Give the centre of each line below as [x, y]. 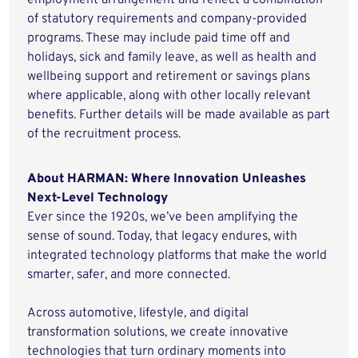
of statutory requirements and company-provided [167, 19]
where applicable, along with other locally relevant [169, 96]
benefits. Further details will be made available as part [179, 115]
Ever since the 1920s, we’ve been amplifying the [163, 217]
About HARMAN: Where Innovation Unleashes [167, 179]
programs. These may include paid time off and [159, 38]
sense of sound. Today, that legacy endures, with [163, 237]
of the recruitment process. [104, 134]
